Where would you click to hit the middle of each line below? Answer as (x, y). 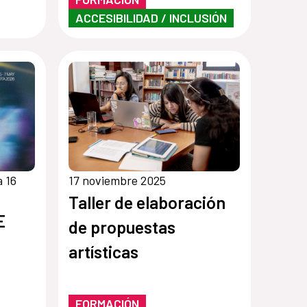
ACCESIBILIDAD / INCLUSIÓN (151, 18)
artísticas (104, 252)
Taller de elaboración (147, 202)
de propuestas (122, 227)
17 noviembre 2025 (118, 181)
